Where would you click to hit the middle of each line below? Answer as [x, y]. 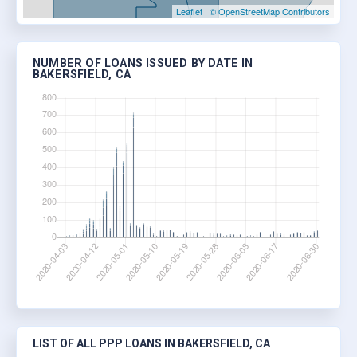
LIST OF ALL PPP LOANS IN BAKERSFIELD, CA [151, 343]
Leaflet [189, 12]
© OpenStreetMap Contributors [270, 12]
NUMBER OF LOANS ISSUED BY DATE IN [143, 64]
